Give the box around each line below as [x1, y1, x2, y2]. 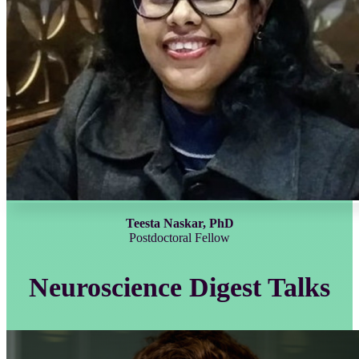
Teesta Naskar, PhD [125, 216, 234, 230]
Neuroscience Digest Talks [29, 272, 330, 302]
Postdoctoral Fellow [129, 230, 230, 244]
